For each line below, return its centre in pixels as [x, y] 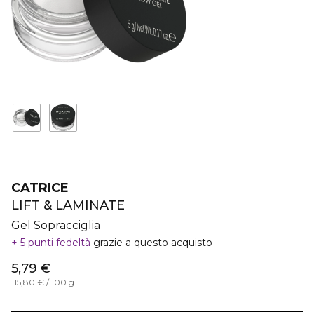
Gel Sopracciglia [56, 225]
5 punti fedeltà [55, 243]
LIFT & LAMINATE [68, 205]
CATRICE [40, 188]
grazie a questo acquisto [153, 243]
